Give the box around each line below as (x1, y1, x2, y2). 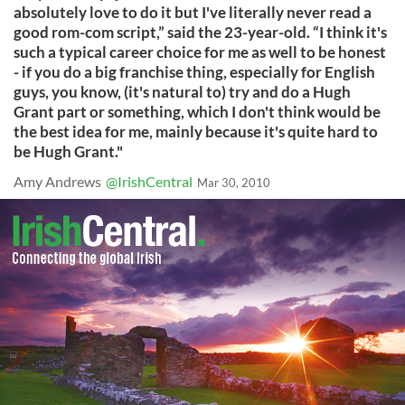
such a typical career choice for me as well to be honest (14, 42, 386, 61)
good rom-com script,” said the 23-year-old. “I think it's (14, 23, 387, 42)
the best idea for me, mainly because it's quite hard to (14, 122, 378, 141)
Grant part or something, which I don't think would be (14, 102, 381, 121)
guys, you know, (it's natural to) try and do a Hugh (14, 82, 351, 101)
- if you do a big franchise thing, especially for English (14, 62, 375, 81)
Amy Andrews (14, 173, 101, 190)
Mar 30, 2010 (197, 175, 270, 190)
